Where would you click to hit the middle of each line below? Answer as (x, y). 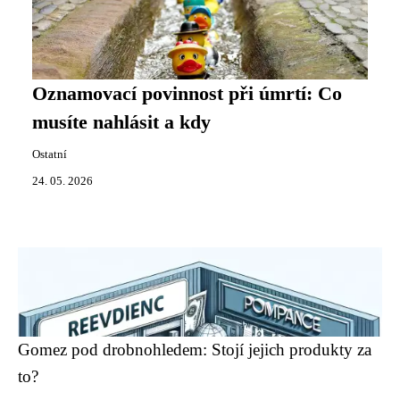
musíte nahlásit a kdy (121, 122)
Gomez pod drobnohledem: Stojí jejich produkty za (195, 349)
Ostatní (50, 154)
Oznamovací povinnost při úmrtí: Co (187, 93)
